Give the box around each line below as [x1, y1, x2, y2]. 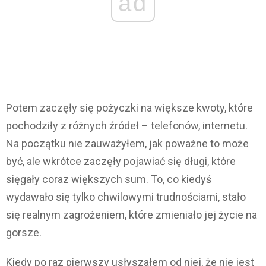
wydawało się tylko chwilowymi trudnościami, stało [6, 191, 246, 204]
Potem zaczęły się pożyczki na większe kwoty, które [6, 102, 253, 115]
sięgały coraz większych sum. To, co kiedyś [6, 173, 211, 186]
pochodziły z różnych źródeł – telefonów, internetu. [6, 119, 248, 132]
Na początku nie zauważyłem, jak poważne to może [6, 137, 249, 150]
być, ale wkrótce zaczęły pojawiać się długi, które [6, 155, 236, 168]
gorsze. [6, 226, 42, 239]
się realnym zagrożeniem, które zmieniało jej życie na [6, 208, 257, 221]
